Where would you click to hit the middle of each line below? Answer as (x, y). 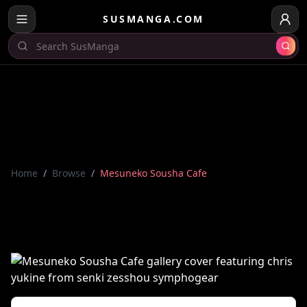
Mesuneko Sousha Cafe (153, 173)
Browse (69, 173)
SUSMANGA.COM (153, 19)
